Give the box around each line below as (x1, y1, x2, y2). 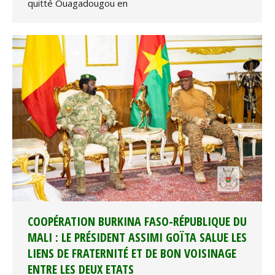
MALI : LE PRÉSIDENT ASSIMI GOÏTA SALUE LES (28, 229, 247, 246)
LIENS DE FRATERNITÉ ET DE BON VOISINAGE (28, 245, 236, 262)
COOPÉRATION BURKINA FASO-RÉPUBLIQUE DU (28, 213, 247, 230)
